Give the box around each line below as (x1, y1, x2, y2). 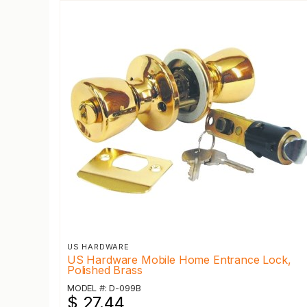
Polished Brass (67, 263, 143, 277)
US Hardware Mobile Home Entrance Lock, (67, 253, 291, 267)
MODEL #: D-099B (67, 282, 141, 293)
